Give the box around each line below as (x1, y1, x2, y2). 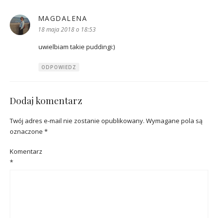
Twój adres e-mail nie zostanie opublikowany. (10, 116, 145, 125)
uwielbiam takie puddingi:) (38, 42, 115, 52)
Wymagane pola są (146, 116, 202, 125)
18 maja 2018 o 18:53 (37, 25, 96, 34)
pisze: (87, 14, 105, 23)
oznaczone (10, 127, 44, 136)
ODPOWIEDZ (41, 64, 76, 71)
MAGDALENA (37, 14, 88, 23)
